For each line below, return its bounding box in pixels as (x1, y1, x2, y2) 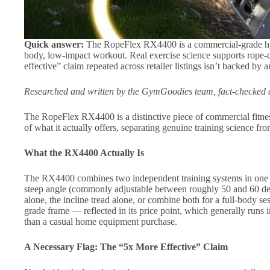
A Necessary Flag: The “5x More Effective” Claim (24, 242, 228, 253)
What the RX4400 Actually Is (24, 148, 144, 159)
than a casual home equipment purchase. (24, 216, 177, 227)
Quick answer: (24, 39, 84, 50)
